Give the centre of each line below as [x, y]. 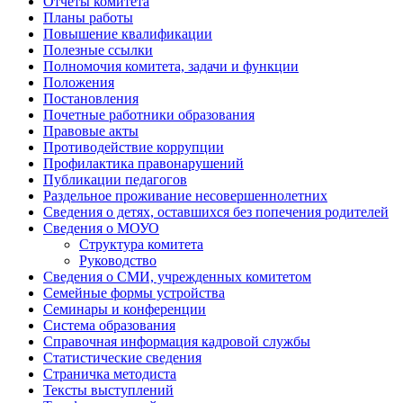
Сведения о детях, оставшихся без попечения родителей [216, 211]
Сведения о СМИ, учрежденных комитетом [177, 276]
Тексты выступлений [108, 390]
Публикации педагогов [115, 179]
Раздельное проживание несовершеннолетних [185, 195]
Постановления [91, 98]
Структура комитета [141, 244]
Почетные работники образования [149, 114]
